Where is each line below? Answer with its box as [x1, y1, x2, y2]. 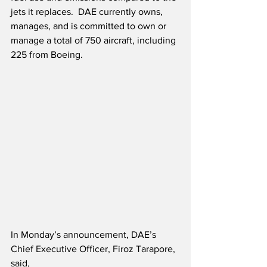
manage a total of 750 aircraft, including [11, 35, 178, 46]
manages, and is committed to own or [11, 21, 169, 32]
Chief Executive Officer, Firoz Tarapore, [11, 244, 178, 254]
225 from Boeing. [11, 49, 83, 60]
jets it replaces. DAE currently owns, [11, 7, 165, 17]
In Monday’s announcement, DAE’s [11, 229, 159, 240]
